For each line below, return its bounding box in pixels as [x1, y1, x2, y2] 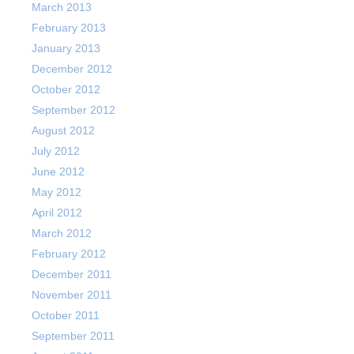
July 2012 [32, 145, 80, 157]
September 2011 [32, 330, 115, 342]
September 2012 [32, 104, 115, 116]
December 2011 [32, 268, 111, 281]
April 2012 [32, 206, 82, 219]
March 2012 [32, 227, 92, 239]
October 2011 [32, 309, 100, 322]
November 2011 [32, 288, 111, 301]
